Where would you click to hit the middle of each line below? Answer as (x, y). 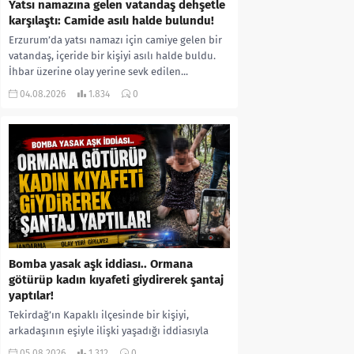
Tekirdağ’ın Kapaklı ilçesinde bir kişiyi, (99, 315)
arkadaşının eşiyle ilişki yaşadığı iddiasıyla (109, 331)
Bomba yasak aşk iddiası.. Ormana (101, 264)
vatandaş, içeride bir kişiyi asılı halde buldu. (112, 55)
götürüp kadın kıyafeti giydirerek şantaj (116, 280)
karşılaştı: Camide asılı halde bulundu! (111, 20)
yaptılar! (31, 296)
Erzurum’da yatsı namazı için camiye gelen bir (115, 40)
